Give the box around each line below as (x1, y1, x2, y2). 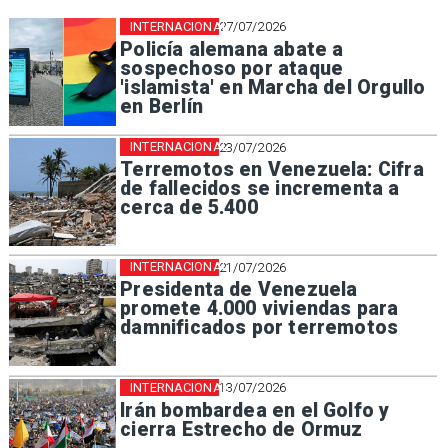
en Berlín (120, 94, 203, 118)
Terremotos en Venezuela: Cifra (120, 157, 424, 181)
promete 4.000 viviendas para (120, 297, 399, 321)
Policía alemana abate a (120, 37, 344, 61)
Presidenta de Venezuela (120, 278, 358, 302)
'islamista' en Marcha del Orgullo (120, 75, 426, 99)
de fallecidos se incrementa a (120, 176, 400, 200)
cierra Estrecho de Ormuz (120, 417, 363, 441)
